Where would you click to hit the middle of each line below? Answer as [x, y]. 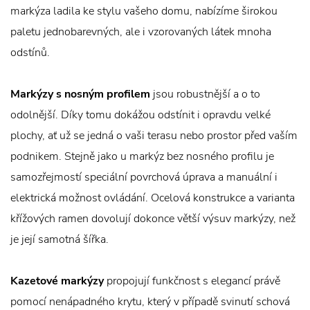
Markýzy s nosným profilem [80, 94]
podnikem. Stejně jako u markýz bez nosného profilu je [142, 156]
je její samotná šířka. [60, 239]
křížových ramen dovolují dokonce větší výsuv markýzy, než [153, 219]
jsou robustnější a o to [205, 94]
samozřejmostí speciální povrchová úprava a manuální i [144, 177]
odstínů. [30, 53]
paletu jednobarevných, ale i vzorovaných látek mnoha [141, 32]
